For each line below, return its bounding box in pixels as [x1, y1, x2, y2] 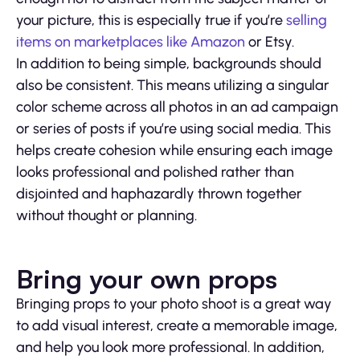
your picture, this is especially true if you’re [16, 11, 286, 30]
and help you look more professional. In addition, [16, 338, 325, 357]
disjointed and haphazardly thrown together [16, 185, 302, 203]
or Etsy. [245, 33, 294, 51]
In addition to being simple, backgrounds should [16, 55, 321, 73]
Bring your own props [16, 263, 277, 296]
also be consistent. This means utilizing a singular [16, 76, 329, 95]
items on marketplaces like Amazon [16, 33, 245, 51]
